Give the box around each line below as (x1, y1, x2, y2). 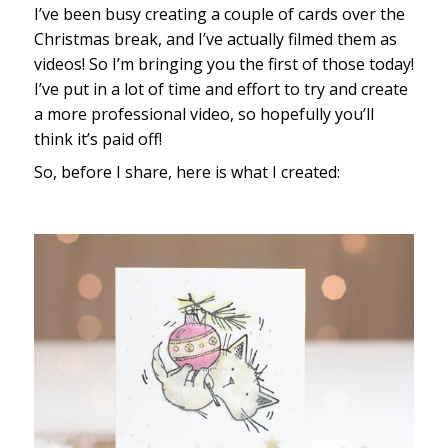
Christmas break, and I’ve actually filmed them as (33, 28, 397, 51)
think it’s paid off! (33, 128, 162, 151)
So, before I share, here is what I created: (33, 161, 344, 184)
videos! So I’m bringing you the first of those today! (33, 53, 414, 76)
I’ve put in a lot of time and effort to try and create (33, 78, 408, 101)
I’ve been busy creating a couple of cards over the (33, 3, 405, 26)
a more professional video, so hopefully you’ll (33, 103, 374, 126)
